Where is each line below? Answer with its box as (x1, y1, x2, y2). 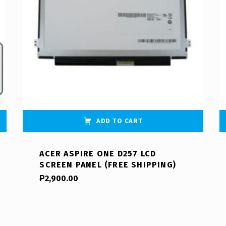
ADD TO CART (96, 117, 143, 125)
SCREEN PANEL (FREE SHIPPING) (39, 160, 176, 170)
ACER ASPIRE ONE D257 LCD (39, 149, 156, 159)
